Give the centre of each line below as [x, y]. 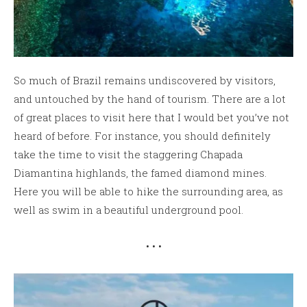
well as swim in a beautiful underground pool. [128, 210]
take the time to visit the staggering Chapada [128, 155]
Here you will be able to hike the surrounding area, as [148, 192]
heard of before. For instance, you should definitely [142, 136]
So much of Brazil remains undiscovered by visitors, [145, 81]
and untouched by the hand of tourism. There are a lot [150, 99]
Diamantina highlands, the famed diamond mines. [140, 173]
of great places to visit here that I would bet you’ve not [151, 118]
